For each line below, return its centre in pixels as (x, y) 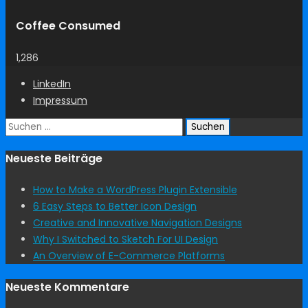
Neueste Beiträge (54, 159)
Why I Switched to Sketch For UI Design (125, 240)
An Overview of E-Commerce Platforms (129, 256)
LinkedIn (52, 84)
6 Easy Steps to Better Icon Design (115, 207)
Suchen (23, 125)
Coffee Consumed (68, 26)
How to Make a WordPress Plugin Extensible (135, 190)
